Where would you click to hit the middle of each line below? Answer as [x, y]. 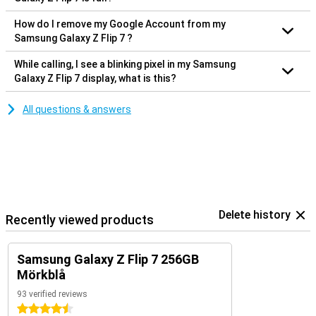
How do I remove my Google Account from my [120, 24]
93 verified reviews [52, 294]
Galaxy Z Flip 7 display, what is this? [129, 78]
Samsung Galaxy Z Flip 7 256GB [108, 259]
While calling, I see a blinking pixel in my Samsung [125, 64]
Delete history [255, 214]
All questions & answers [77, 109]
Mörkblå [41, 274]
